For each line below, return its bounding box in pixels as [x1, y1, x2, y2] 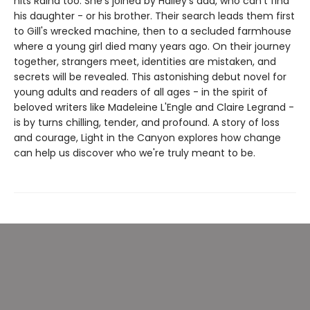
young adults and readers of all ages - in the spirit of [14, 84, 268, 99]
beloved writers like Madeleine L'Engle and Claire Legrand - [14, 100, 294, 114]
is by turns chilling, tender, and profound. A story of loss [14, 115, 280, 129]
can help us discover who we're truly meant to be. [14, 145, 255, 160]
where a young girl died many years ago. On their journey [14, 39, 291, 53]
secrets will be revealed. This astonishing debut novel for [14, 69, 286, 84]
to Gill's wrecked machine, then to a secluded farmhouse [14, 24, 291, 38]
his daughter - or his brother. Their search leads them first [14, 8, 295, 23]
